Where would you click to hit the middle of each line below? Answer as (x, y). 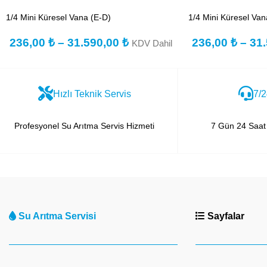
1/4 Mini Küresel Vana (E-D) (58, 17)
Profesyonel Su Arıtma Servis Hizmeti (84, 125)
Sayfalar (225, 216)
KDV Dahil (152, 43)
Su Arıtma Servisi (57, 216)
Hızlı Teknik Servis (92, 94)
